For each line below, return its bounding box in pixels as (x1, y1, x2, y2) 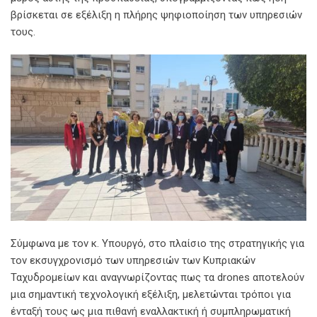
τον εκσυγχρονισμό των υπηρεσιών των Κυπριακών (11, 254, 255, 267)
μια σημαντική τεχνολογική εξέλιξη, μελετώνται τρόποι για (11, 288, 291, 301)
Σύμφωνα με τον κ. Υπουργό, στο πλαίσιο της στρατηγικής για (11, 237, 304, 250)
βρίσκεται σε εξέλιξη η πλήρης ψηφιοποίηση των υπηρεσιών (11, 8, 302, 22)
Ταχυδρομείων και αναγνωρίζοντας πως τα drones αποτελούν (11, 271, 304, 284)
